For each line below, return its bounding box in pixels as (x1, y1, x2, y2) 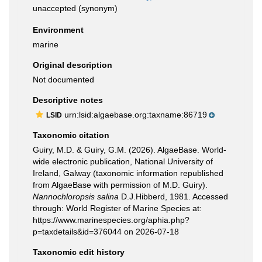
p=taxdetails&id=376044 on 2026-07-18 (33, 227, 179, 236)
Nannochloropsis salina (33, 192, 119, 201)
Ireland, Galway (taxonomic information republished (33, 168, 223, 178)
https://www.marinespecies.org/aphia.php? (33, 215, 189, 225)
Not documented (33, 75, 94, 84)
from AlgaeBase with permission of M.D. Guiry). (33, 180, 208, 189)
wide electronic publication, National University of (33, 157, 213, 166)
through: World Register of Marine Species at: (33, 204, 202, 213)
